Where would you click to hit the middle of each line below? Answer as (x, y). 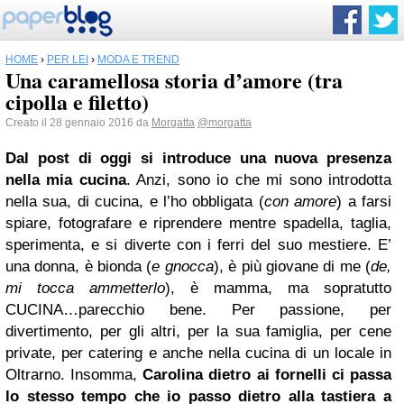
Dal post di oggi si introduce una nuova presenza (198, 158)
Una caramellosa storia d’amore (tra (174, 80)
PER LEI (68, 60)
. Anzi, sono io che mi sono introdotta (259, 180)
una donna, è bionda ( (79, 266)
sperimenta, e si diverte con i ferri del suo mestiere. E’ (198, 245)
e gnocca (183, 266)
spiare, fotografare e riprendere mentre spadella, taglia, (198, 223)
